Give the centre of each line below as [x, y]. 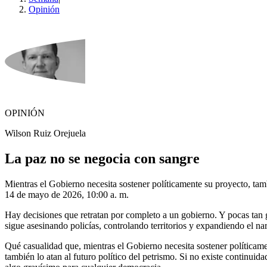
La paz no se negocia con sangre [102, 159]
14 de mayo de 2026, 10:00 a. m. [67, 195]
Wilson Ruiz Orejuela [45, 133]
